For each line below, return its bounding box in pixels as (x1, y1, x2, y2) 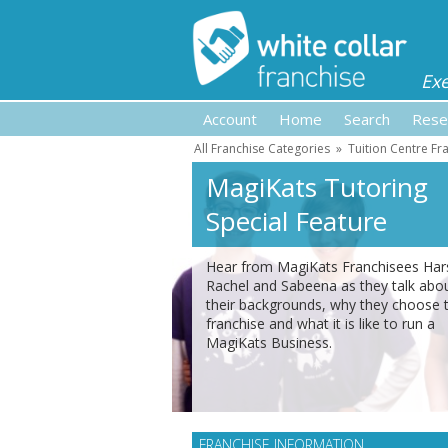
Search (344, 109, 390, 129)
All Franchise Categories (194, 140, 330, 157)
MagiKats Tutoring (206, 169, 428, 205)
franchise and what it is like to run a (206, 314, 435, 333)
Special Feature (206, 203, 387, 239)
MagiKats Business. (206, 333, 332, 352)
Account (203, 109, 257, 129)
